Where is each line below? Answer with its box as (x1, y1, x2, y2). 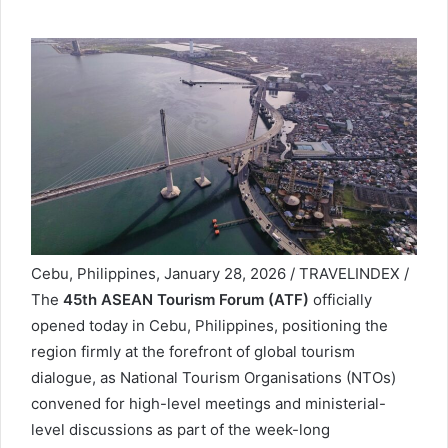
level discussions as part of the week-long (31, 420, 330, 440)
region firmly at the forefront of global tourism (31, 342, 355, 362)
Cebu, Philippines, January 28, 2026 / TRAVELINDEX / (31, 264, 409, 284)
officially (309, 290, 372, 310)
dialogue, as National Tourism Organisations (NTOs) (31, 368, 396, 388)
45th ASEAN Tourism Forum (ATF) (63, 290, 309, 310)
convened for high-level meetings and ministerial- (31, 394, 386, 414)
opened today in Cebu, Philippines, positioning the (31, 316, 388, 336)
